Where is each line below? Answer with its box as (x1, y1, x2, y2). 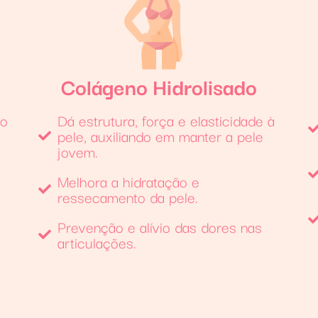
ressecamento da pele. (57, 185, 199, 208)
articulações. (57, 230, 137, 253)
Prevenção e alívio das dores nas (57, 214, 263, 238)
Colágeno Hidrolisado (60, 69, 257, 102)
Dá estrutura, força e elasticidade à (57, 108, 275, 131)
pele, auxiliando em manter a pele (57, 124, 264, 147)
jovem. (57, 139, 99, 163)
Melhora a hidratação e (57, 169, 200, 192)
